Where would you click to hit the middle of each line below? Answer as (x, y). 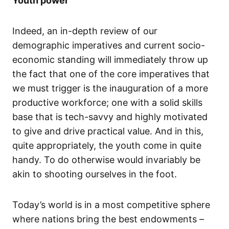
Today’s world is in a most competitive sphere (111, 205)
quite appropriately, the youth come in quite (107, 146)
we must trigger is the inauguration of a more (110, 88)
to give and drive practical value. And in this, (108, 131)
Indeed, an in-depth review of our (85, 31)
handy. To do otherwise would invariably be (106, 160)
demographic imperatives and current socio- (109, 45)
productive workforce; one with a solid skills (107, 103)
